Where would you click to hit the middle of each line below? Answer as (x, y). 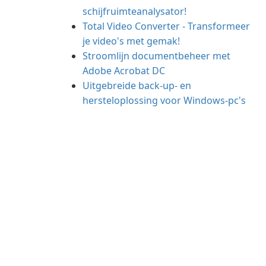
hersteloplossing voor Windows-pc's (164, 100)
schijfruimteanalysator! (134, 11)
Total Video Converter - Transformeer (166, 26)
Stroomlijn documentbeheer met (156, 56)
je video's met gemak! (131, 41)
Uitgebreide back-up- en (137, 85)
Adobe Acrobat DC (124, 71)
